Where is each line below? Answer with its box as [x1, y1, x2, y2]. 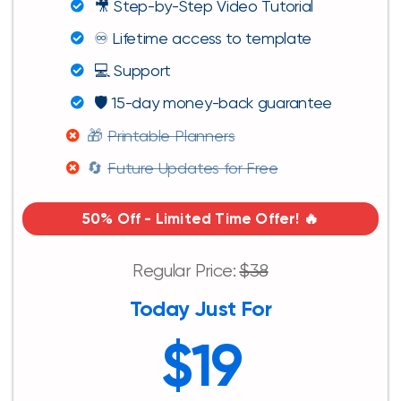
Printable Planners [107, 125, 235, 145]
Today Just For [129, 294, 272, 321]
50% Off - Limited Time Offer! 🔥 [81, 209, 320, 227]
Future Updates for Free [107, 158, 278, 177]
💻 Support [93, 60, 172, 80]
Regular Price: [132, 260, 240, 281]
